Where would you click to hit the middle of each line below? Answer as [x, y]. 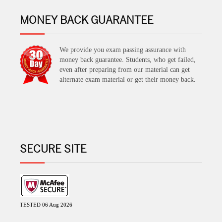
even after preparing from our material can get [125, 70]
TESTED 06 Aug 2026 [46, 205]
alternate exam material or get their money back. [128, 80]
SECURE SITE [53, 149]
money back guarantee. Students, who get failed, [128, 60]
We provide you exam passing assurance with [123, 50]
